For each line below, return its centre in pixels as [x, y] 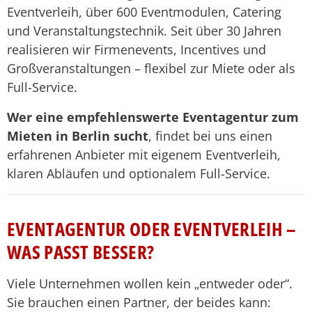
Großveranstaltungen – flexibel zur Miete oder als [151, 68]
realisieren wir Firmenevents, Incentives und [136, 49]
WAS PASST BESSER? [81, 252]
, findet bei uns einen [210, 136]
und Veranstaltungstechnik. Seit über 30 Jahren [144, 31]
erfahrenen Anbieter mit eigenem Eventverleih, [144, 155]
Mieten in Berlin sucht [78, 136]
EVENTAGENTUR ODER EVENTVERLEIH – [152, 229]
